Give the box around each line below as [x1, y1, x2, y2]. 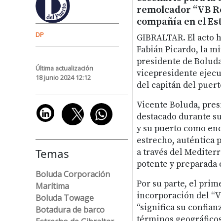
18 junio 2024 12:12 [36, 73, 91, 82]
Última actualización [36, 63, 93, 73]
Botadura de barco [36, 204, 105, 215]
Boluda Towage [36, 192, 94, 203]
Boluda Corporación [36, 168, 110, 180]
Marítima [36, 180, 69, 191]
